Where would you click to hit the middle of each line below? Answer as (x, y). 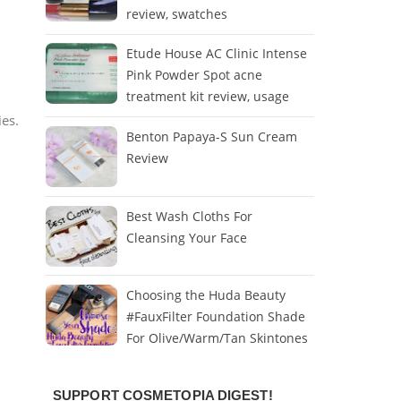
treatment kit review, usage (208, 97)
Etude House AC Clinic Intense (217, 54)
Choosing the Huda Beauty (206, 295)
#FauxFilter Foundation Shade (216, 317)
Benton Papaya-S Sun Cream (212, 136)
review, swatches (177, 13)
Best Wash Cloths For (189, 216)
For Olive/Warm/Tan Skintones (217, 338)
